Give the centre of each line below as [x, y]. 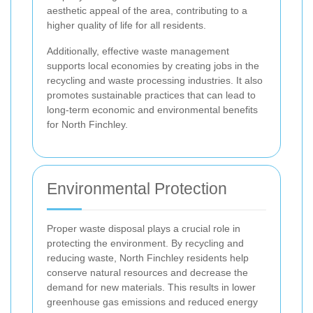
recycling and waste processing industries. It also [155, 81]
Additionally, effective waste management [138, 51]
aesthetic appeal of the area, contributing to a [147, 11]
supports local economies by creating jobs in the [153, 66]
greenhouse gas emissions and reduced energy [152, 302]
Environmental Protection [137, 189]
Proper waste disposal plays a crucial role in [144, 229]
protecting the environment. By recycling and [145, 243]
